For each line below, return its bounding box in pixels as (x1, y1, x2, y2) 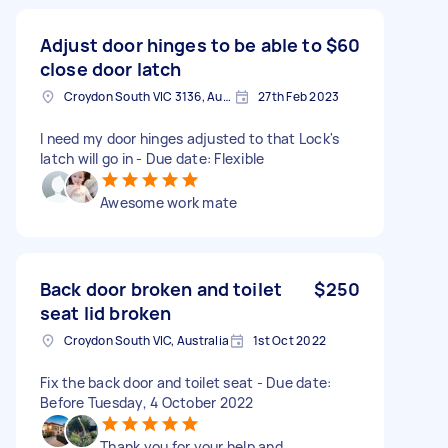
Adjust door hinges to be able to (40, 32, 322, 57)
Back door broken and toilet (40, 276, 283, 301)
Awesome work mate (100, 192, 238, 212)
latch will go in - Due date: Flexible (40, 148, 265, 168)
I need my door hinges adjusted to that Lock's (40, 128, 340, 148)
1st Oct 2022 (253, 331, 326, 349)
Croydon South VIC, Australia (64, 331, 229, 349)
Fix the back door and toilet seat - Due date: (40, 372, 332, 392)
